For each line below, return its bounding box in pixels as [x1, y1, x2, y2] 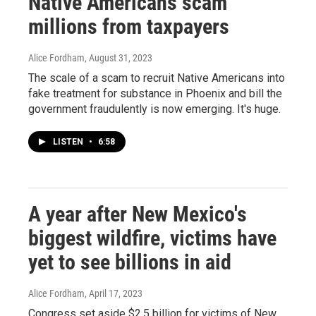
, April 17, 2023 [85, 287, 142, 299]
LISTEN [53, 136, 85, 147]
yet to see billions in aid [28, 249, 231, 274]
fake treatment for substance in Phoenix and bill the [28, 86, 282, 100]
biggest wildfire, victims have [28, 225, 276, 250]
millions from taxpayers [28, 13, 229, 39]
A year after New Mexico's [28, 201, 247, 226]
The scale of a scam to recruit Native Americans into [28, 71, 285, 85]
